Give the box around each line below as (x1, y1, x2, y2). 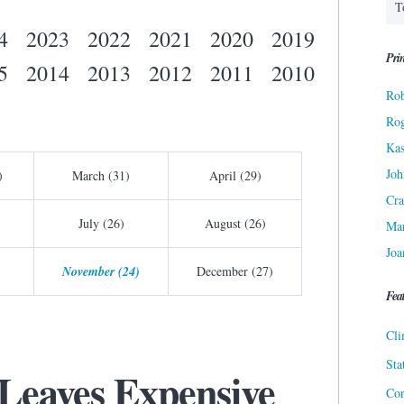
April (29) (208, 167, 262, 185)
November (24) (62, 262, 140, 281)
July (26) (78, 215, 124, 233)
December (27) (197, 262, 273, 280)
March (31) (72, 167, 130, 185)
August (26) (204, 215, 266, 233)
